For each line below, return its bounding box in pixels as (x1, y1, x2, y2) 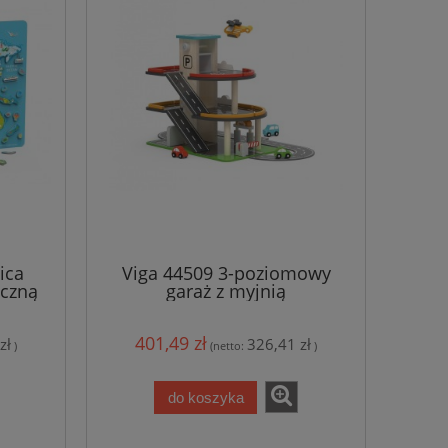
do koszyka (167, 388, 244, 406)
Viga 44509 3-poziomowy (121, 260, 331, 285)
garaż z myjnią (166, 278, 286, 303)
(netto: (210, 338, 247, 354)
